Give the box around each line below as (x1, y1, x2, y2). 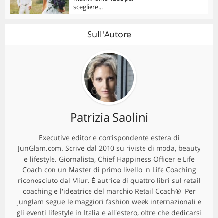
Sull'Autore (87, 28, 131, 40)
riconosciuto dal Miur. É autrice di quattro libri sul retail (18, 176, 200, 185)
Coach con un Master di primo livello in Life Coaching (22, 165, 196, 175)
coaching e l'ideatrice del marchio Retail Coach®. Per (22, 186, 196, 196)
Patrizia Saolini (70, 109, 148, 126)
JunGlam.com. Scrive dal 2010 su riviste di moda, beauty (18, 144, 200, 153)
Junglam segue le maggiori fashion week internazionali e (17, 197, 201, 207)
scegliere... (73, 2, 103, 11)
